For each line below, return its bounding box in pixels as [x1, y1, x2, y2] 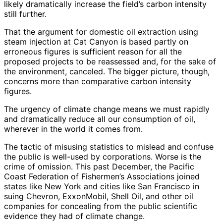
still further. [4, 9, 47, 19]
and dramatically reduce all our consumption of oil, [4, 114, 195, 124]
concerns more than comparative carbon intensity [4, 76, 191, 87]
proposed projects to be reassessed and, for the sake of [4, 56, 216, 67]
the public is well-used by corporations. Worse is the [4, 152, 201, 162]
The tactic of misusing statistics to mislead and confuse [4, 142, 214, 152]
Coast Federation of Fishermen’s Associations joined [4, 171, 200, 182]
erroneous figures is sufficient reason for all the [4, 47, 182, 57]
